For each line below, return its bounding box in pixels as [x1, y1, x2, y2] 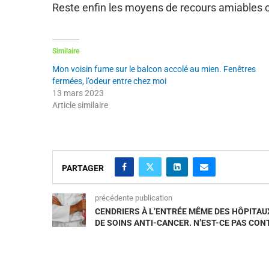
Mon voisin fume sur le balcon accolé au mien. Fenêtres [52, 64, 256, 74]
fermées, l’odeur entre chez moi [52, 76, 166, 86]
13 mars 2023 [52, 88, 104, 98]
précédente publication [95, 193, 172, 202]
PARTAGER [62, 163, 104, 173]
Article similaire [52, 100, 108, 110]
